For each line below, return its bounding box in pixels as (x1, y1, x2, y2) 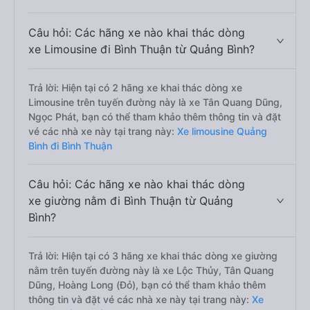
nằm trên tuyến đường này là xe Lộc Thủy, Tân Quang (28, 264, 274, 276)
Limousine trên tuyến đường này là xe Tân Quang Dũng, (28, 96, 282, 108)
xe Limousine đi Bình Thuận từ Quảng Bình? (28, 42, 255, 56)
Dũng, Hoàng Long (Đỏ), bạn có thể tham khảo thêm (28, 279, 266, 291)
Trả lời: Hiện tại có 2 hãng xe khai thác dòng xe (28, 82, 242, 93)
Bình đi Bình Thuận (28, 140, 112, 152)
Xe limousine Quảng (174, 125, 267, 137)
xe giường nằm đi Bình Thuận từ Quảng (28, 194, 233, 208)
